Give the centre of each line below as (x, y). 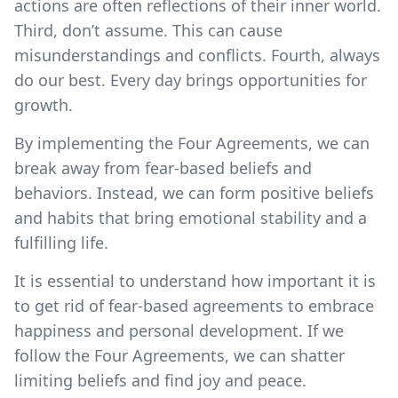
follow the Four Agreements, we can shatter (179, 355)
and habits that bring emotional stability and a (191, 217)
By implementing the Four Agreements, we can (192, 143)
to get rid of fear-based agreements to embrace (194, 305)
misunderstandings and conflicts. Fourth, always (197, 55)
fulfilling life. (61, 242)
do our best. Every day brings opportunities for (191, 80)
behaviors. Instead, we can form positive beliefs (194, 192)
